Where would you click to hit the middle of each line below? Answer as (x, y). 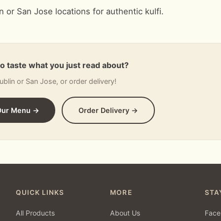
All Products (35, 213)
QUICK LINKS (40, 192)
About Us (125, 213)
